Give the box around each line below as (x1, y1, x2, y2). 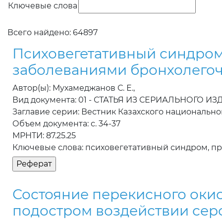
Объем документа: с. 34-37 (12, 119, 120, 129)
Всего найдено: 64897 (7, 28, 98, 38)
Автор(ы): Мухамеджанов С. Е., (12, 83, 135, 93)
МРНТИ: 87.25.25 (12, 131, 76, 141)
